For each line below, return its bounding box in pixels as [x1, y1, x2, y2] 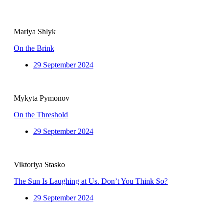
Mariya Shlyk [14, 27, 56, 36]
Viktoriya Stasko [14, 160, 65, 169]
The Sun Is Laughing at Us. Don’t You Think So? [14, 177, 168, 186]
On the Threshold [14, 110, 68, 119]
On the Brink [14, 44, 54, 53]
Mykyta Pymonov [14, 94, 69, 103]
